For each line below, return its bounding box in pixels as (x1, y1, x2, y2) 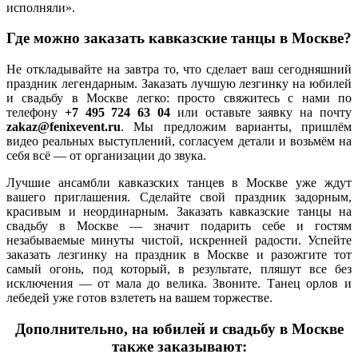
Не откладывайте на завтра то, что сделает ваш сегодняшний (6, 62, 352, 76)
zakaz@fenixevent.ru (6, 119, 121, 133)
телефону (6, 105, 65, 119)
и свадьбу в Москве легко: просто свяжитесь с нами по (6, 90, 352, 105)
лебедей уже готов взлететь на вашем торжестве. (6, 290, 272, 304)
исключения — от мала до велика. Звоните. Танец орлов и (6, 276, 352, 290)
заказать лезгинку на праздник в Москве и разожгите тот (6, 247, 352, 261)
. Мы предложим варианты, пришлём (121, 119, 352, 133)
